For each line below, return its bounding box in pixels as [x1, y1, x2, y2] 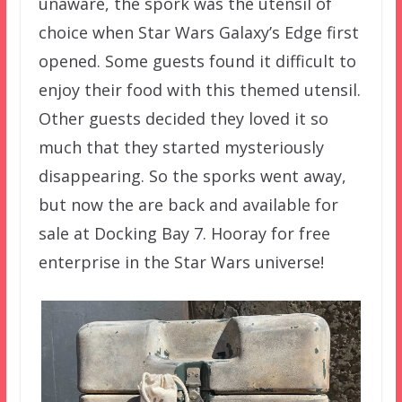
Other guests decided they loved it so [38, 108, 328, 130]
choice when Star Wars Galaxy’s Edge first [38, 22, 359, 44]
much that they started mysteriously [38, 136, 324, 159]
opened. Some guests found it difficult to [38, 50, 356, 73]
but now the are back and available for [38, 194, 338, 216]
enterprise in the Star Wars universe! [38, 251, 324, 274]
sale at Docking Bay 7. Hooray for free [38, 223, 330, 245]
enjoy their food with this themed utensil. [38, 79, 361, 101]
